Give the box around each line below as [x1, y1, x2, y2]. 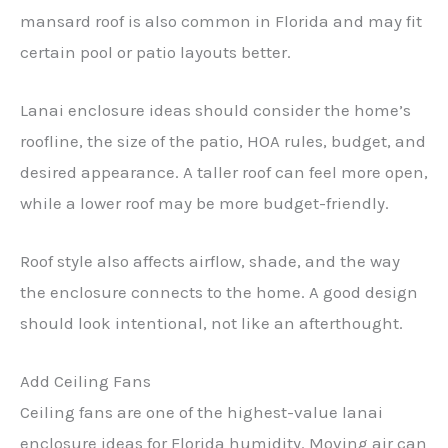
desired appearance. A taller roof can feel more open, [20, 161, 428, 182]
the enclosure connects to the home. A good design [20, 282, 418, 303]
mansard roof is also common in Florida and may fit [20, 10, 422, 31]
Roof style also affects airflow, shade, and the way [20, 251, 400, 272]
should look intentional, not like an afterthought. [20, 313, 403, 334]
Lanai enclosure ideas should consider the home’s [20, 99, 411, 120]
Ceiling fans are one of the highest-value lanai [20, 402, 383, 423]
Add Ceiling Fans [20, 371, 151, 392]
